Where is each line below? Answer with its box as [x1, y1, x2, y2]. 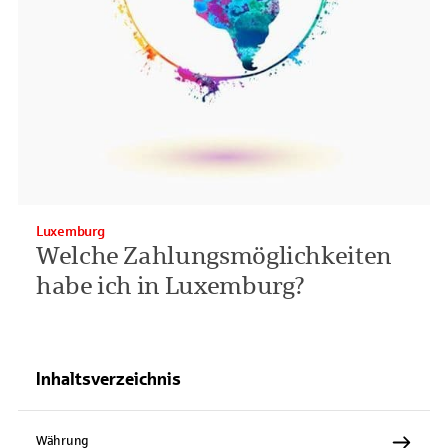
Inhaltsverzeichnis [36, 369, 181, 389]
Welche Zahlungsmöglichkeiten [36, 243, 392, 269]
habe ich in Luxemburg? [36, 273, 306, 299]
